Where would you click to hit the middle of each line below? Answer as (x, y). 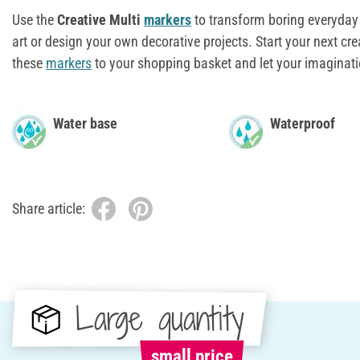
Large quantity (160, 318)
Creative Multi (100, 19)
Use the (35, 19)
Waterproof (303, 123)
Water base (85, 123)
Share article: (49, 209)
